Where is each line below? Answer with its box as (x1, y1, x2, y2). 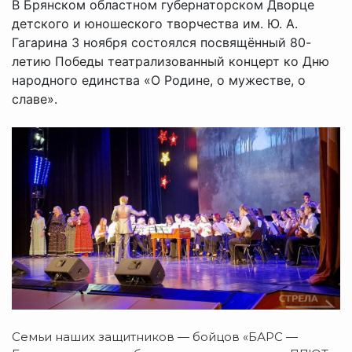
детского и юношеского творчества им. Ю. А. (12, 15, 298, 31)
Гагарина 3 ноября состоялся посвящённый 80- (12, 34, 311, 50)
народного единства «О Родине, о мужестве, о (12, 71, 306, 88)
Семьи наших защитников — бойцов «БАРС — (12, 329, 298, 345)
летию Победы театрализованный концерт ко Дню (12, 53, 329, 69)
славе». (12, 90, 57, 107)
